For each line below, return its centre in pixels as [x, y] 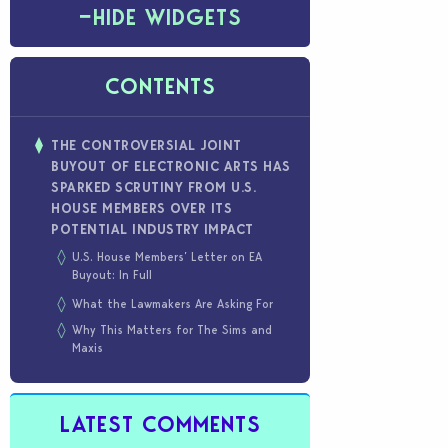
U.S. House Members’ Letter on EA [167, 256]
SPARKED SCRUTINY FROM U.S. [153, 187]
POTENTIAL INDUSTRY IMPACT [152, 229]
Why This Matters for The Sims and [172, 329]
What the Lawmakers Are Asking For [172, 303]
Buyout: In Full [112, 274]
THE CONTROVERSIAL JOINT [146, 145]
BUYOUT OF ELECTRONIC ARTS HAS [171, 166]
